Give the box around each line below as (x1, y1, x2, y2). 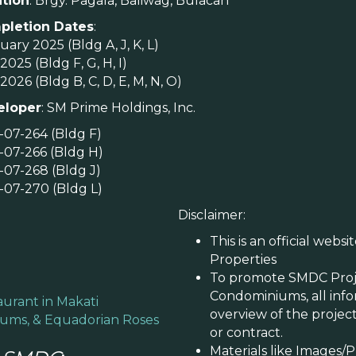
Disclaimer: (178, 207, 246, 222)
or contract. (210, 324, 283, 340)
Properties (210, 251, 277, 267)
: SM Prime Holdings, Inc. (41, 99, 195, 115)
